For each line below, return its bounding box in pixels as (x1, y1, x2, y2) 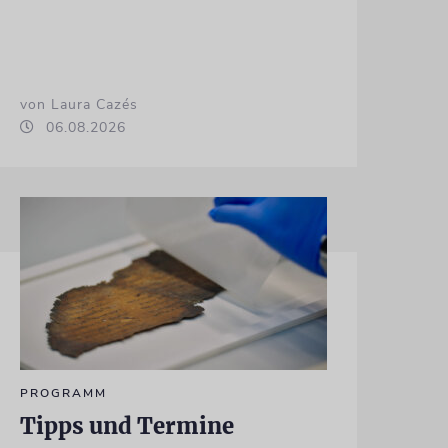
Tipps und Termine (19, 411, 234, 440)
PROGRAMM (19, 384, 107, 401)
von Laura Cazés (19, 94, 138, 114)
